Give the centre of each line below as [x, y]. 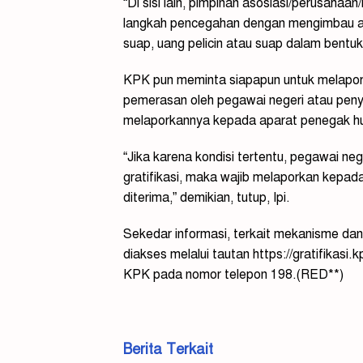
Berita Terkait [168, 349]
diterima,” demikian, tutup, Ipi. [207, 197]
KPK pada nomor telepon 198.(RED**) [233, 274]
